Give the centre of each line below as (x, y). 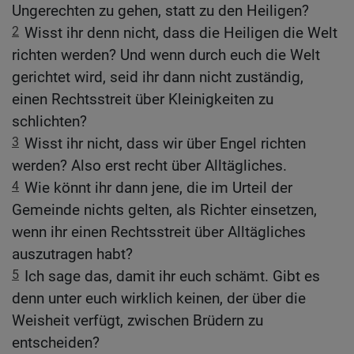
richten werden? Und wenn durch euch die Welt (166, 55)
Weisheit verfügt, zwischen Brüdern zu (137, 321)
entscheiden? (56, 343)
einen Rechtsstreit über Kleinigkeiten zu (143, 100)
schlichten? (49, 122)
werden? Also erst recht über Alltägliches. (149, 166)
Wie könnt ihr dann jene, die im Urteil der (158, 188)
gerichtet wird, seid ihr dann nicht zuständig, (158, 77)
